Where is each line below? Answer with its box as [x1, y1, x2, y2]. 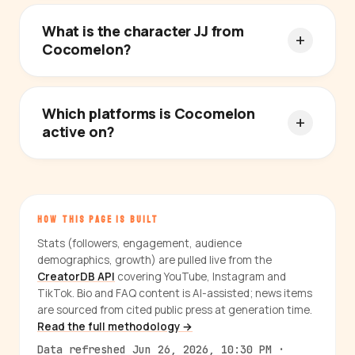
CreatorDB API [37, 269, 115, 284]
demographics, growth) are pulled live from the [37, 253, 272, 268]
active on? [42, 122, 116, 142]
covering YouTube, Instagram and [115, 269, 286, 284]
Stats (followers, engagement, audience [37, 236, 242, 251]
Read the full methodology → [37, 319, 193, 334]
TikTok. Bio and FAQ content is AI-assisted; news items [37, 286, 312, 301]
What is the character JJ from [42, 21, 244, 41]
